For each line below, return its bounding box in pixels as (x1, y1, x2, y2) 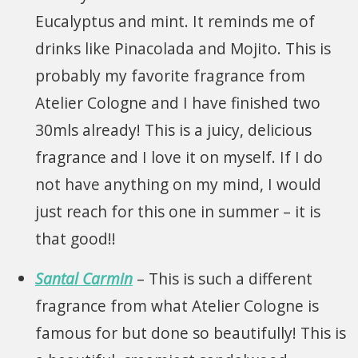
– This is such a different (133, 267, 312, 289)
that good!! (35, 227, 116, 249)
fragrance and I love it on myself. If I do (35, 145, 323, 168)
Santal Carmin (35, 267, 133, 289)
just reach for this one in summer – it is (35, 200, 320, 222)
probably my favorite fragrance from (35, 64, 305, 86)
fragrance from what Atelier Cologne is (35, 294, 319, 316)
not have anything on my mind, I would (35, 173, 321, 195)
